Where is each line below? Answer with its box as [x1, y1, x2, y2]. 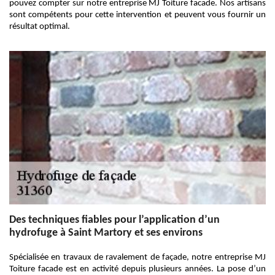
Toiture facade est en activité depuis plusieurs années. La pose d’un [9, 265, 266, 274]
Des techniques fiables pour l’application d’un [9, 214, 220, 226]
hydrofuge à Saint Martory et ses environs [9, 227, 203, 239]
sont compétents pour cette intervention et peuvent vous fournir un [9, 10, 266, 20]
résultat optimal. [9, 22, 70, 31]
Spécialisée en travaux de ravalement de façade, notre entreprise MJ [9, 253, 266, 262]
